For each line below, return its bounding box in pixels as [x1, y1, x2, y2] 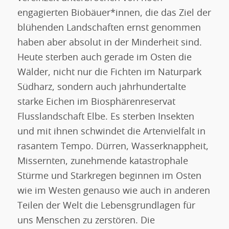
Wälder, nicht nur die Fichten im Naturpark [17, 68, 201, 78]
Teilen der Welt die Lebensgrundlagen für [17, 201, 195, 211]
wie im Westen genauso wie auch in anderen [17, 187, 210, 196]
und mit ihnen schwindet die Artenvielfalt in [17, 127, 205, 137]
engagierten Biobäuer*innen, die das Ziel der [17, 9, 211, 18]
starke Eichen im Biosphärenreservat [17, 98, 175, 107]
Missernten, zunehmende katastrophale [17, 157, 188, 167]
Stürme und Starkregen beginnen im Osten [17, 172, 201, 181]
